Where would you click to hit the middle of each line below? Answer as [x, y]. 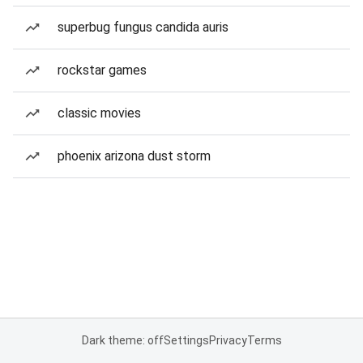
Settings [186, 340]
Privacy [228, 340]
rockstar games [102, 70]
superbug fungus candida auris [143, 27]
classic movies [99, 113]
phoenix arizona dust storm [134, 156]
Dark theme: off [122, 340]
